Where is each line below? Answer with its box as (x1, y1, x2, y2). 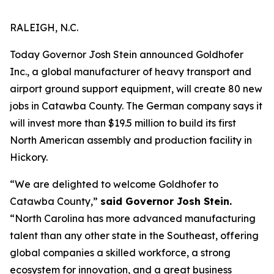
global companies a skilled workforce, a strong (10, 246, 231, 259)
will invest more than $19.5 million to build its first (10, 117, 236, 129)
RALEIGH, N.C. (10, 21, 78, 34)
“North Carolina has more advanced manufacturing (10, 212, 256, 224)
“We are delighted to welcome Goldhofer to (10, 178, 218, 190)
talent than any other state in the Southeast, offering (10, 229, 259, 242)
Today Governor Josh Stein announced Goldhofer (10, 48, 243, 61)
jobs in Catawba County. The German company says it (10, 100, 262, 112)
